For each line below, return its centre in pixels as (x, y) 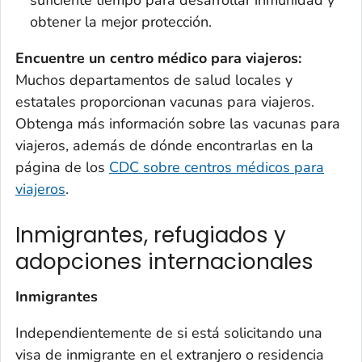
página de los (62, 167)
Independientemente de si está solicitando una (169, 333)
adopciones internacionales (164, 261)
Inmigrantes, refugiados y (151, 235)
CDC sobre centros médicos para (217, 167)
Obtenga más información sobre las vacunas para (178, 123)
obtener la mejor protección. (121, 21)
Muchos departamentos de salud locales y (154, 80)
